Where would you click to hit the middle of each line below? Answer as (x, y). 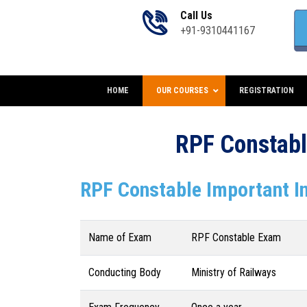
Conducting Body (125, 272)
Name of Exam (120, 237)
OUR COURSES (182, 90)
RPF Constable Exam (236, 237)
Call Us (196, 15)
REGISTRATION (267, 90)
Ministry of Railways (234, 272)
